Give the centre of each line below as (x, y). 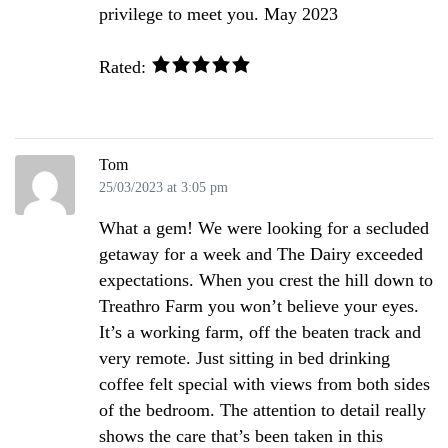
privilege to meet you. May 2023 (218, 14)
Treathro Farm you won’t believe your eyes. (259, 305)
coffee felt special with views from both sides (264, 383)
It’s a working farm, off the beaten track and (260, 331)
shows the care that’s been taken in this (241, 435)
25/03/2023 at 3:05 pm (163, 186)
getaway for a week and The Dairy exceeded (261, 253)
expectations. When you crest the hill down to (266, 279)
